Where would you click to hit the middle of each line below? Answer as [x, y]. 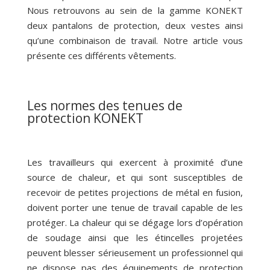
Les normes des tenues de [105, 106]
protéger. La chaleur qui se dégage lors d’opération [135, 223]
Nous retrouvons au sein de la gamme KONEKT [135, 11]
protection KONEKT [85, 118]
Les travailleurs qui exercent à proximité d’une [135, 162]
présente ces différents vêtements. [101, 56]
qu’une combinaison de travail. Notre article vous [135, 41]
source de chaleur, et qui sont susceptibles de [135, 177]
